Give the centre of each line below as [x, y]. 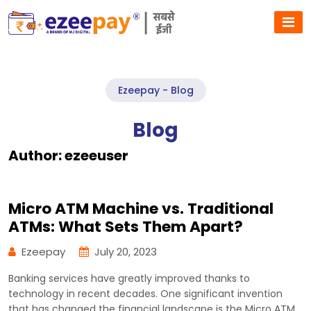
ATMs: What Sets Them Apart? [126, 226]
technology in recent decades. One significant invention [145, 293]
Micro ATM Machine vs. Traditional [141, 208]
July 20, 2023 [126, 251]
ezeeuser [96, 155]
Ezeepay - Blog [155, 90]
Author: [36, 155]
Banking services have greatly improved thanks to [129, 278]
